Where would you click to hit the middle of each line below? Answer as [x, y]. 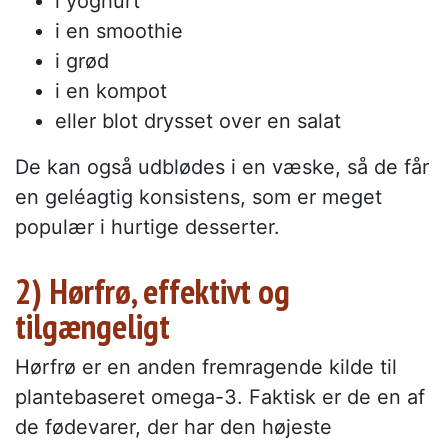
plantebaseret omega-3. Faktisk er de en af [220, 396]
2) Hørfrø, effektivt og [152, 290]
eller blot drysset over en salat [198, 120]
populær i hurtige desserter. [147, 226]
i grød [82, 60]
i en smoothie [119, 30]
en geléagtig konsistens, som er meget [198, 196]
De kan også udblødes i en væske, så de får [222, 166]
